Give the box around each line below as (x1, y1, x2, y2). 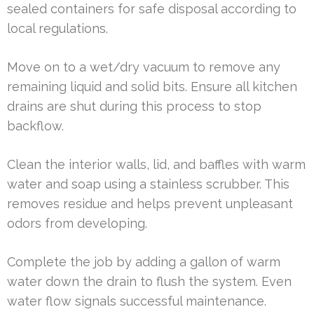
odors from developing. (7, 216, 147, 231)
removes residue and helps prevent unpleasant (7, 196, 293, 212)
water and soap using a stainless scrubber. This (7, 177, 289, 192)
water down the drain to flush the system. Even (7, 274, 292, 289)
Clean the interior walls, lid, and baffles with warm (7, 157, 306, 172)
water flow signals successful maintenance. (7, 294, 266, 309)
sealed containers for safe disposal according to (7, 1, 296, 17)
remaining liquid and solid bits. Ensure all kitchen (7, 79, 297, 95)
